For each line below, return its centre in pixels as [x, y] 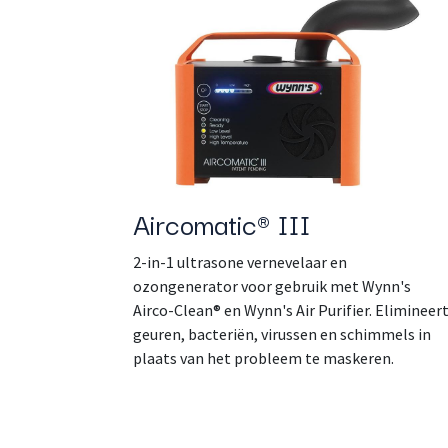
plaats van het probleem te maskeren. [263, 357]
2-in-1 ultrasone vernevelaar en [240, 261]
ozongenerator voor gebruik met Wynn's [272, 285]
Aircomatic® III [222, 222]
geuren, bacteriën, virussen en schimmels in [282, 333]
